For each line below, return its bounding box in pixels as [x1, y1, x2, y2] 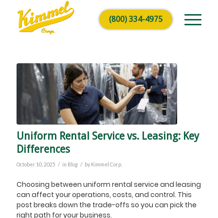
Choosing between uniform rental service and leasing [16, 179, 201, 189]
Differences [16, 143, 70, 155]
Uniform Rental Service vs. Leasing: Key [16, 129, 199, 142]
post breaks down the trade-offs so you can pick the [16, 200, 197, 210]
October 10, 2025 [16, 161, 55, 167]
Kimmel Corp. [91, 161, 122, 167]
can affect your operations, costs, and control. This [16, 189, 192, 200]
